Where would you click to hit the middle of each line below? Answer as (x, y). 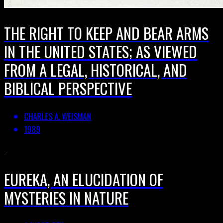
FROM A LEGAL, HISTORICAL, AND (96, 69)
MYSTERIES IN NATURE (66, 197)
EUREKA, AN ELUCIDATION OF (84, 179)
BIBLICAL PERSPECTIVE (68, 88)
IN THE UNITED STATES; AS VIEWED (101, 51)
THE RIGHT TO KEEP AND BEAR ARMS (106, 33)
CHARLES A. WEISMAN (57, 116)
